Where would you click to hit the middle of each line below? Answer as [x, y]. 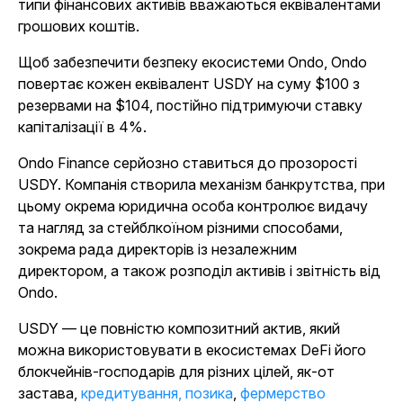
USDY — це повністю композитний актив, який [179, 329]
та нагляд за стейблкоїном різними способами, [180, 228]
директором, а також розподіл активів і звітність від [199, 271]
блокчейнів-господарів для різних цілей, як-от [176, 372]
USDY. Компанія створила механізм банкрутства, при [201, 185]
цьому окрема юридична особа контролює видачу [193, 206]
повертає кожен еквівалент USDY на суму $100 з [189, 84]
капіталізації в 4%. [82, 127]
